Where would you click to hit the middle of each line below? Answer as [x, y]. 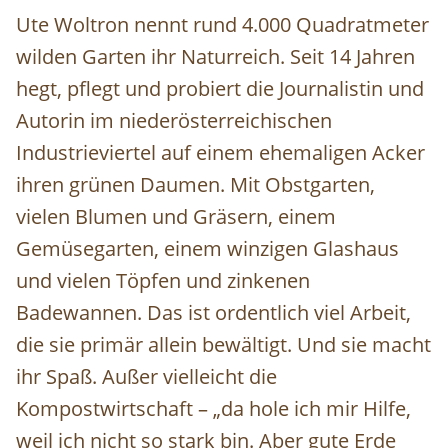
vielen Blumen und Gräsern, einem [176, 217]
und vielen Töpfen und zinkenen [163, 281]
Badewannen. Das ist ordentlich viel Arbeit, [213, 313]
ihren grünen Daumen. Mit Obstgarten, [195, 185]
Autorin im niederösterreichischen [174, 121]
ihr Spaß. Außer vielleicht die [146, 377]
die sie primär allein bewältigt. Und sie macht [223, 345]
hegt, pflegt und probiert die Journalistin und [220, 89]
